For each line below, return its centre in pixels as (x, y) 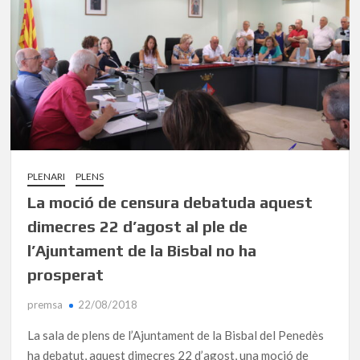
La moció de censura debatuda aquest (170, 202)
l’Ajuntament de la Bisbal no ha (142, 251)
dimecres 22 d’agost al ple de (138, 227)
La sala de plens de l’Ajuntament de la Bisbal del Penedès (176, 335)
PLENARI (47, 177)
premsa (45, 305)
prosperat (66, 275)
